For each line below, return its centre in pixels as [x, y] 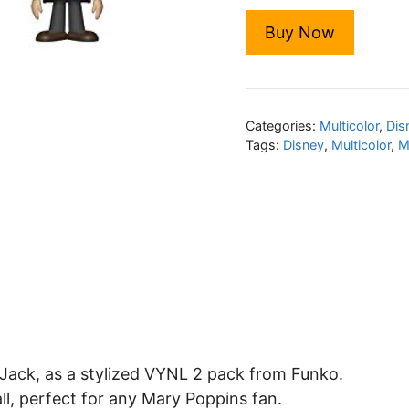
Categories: [282, 126]
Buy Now [299, 32]
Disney [303, 145]
